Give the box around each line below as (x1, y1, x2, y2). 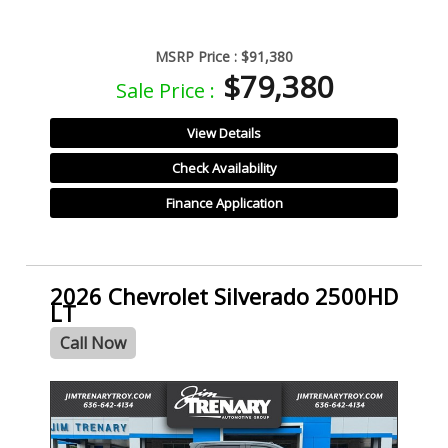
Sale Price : (115, 76, 215, 104)
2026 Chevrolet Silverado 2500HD (50, 281, 398, 312)
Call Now (60, 332, 126, 355)
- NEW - (54, 385, 94, 403)
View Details (187, 123, 261, 142)
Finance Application (165, 193, 283, 212)
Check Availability (171, 158, 277, 177)
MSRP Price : (155, 46, 237, 66)
